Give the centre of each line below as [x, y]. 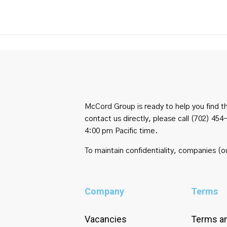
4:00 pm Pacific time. [121, 131]
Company [104, 191]
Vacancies [106, 219]
